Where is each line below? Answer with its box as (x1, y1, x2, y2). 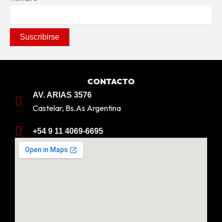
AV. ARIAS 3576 (33, 90, 92, 99)
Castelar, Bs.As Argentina (33, 103, 121, 113)
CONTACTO (87, 76, 135, 86)
